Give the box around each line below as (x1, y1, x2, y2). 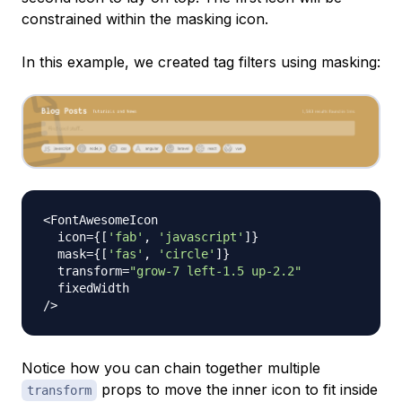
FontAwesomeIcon (50, 212, 158, 227)
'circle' (158, 246, 215, 261)
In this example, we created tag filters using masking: (22, 53, 380, 72)
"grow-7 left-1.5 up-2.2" (129, 263, 301, 278)
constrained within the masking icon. (22, 10, 268, 29)
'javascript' (158, 229, 244, 244)
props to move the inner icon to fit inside (97, 380, 378, 398)
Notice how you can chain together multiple (22, 358, 320, 377)
